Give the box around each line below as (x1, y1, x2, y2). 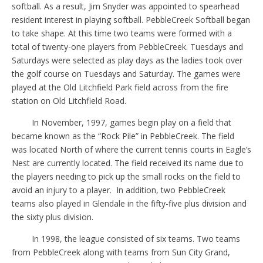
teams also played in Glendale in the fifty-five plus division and (12, 197, 247, 209)
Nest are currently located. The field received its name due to (12, 157, 244, 168)
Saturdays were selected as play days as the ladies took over (12, 54, 242, 66)
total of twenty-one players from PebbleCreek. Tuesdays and (12, 41, 243, 52)
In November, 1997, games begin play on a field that (31, 116, 231, 128)
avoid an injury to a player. (12, 184, 112, 195)
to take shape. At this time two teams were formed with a (12, 27, 232, 39)
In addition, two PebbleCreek (116, 184, 225, 195)
